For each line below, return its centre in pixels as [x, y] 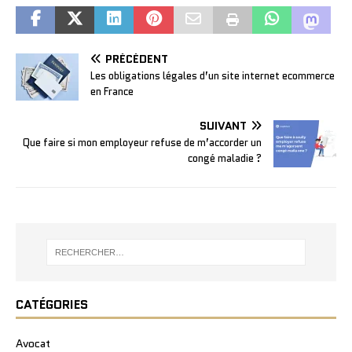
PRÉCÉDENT [137, 59]
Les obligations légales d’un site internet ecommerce [213, 75]
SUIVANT [223, 125]
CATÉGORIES [52, 305]
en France [112, 91]
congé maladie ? [225, 158]
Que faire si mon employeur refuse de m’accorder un [142, 142]
